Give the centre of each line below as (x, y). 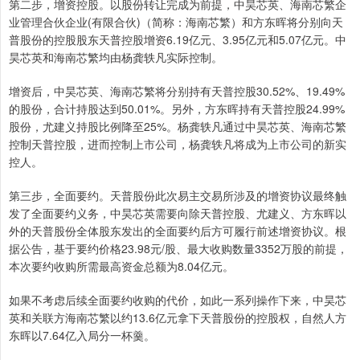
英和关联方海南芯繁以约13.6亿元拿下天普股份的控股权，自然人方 (178, 318)
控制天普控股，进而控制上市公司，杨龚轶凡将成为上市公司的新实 (178, 144)
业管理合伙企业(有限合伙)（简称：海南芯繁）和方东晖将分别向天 (176, 22)
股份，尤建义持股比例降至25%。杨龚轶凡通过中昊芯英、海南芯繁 (178, 127)
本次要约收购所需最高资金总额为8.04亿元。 (121, 266)
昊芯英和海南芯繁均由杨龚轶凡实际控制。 (116, 57)
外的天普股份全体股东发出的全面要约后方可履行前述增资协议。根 (178, 231)
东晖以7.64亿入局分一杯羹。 (82, 335)
